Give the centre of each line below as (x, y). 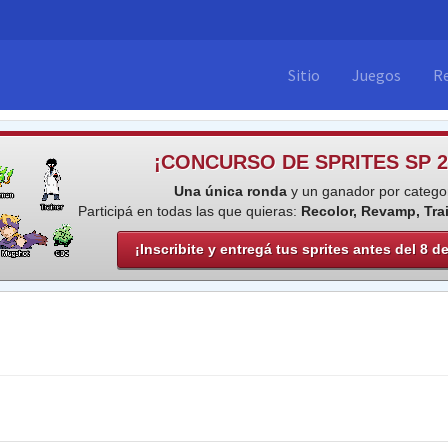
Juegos (376, 75)
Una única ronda (230, 191)
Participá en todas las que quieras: (190, 211)
